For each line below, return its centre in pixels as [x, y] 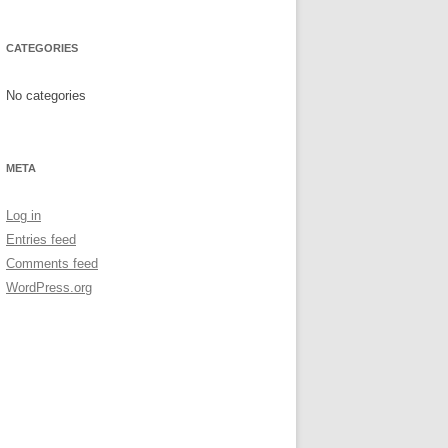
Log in [23, 215]
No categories [46, 95]
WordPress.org [49, 287]
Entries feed [41, 239]
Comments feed [52, 263]
